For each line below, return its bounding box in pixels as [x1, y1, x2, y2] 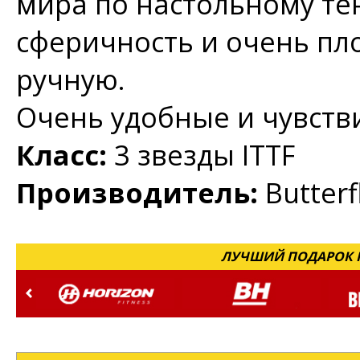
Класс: [16, 135, 114, 174]
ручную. [16, 59, 125, 98]
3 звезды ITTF [114, 135, 295, 174]
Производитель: [16, 173, 258, 211]
